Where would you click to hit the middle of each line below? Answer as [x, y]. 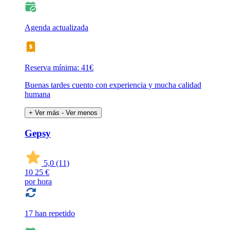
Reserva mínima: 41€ [59, 68]
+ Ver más [44, 113]
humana [37, 94]
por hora [38, 181]
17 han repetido [50, 213]
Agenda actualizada [56, 28]
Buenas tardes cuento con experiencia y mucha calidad [113, 85]
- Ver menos [80, 113]
